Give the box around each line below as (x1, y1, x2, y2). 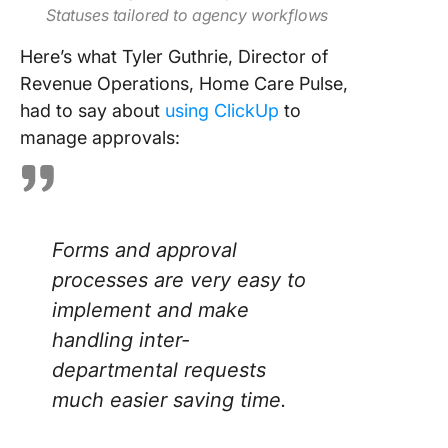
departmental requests (52, 358, 266, 382)
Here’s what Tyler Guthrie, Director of (20, 46, 328, 67)
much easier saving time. (52, 388, 287, 412)
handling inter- (52, 328, 190, 352)
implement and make (52, 298, 249, 322)
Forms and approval (52, 238, 237, 262)
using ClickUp (165, 100, 279, 121)
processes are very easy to (52, 268, 306, 292)
